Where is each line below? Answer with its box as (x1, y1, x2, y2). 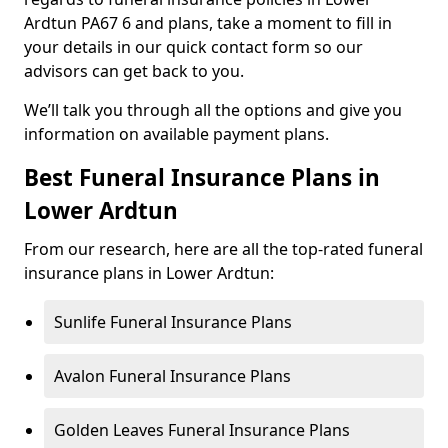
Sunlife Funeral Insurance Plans (54, 311, 292, 333)
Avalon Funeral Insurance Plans (54, 365, 291, 387)
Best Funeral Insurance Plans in (24, 162, 380, 193)
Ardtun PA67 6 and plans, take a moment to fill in (24, 12, 392, 34)
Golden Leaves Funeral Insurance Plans (54, 419, 350, 441)
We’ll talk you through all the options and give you (24, 99, 402, 121)
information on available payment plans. (24, 123, 329, 145)
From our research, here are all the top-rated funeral (24, 238, 423, 260)
